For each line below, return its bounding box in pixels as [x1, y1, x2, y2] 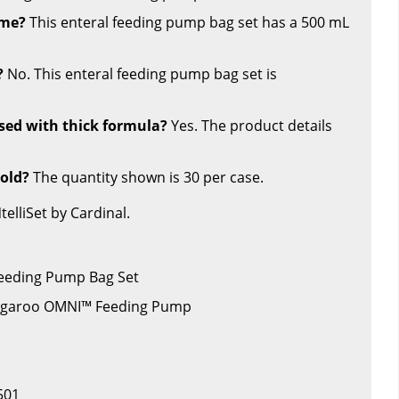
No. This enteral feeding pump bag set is [4, 63, 277, 84]
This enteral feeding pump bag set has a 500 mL [26, 12, 349, 32]
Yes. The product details [167, 115, 332, 135]
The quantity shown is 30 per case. [29, 167, 264, 187]
